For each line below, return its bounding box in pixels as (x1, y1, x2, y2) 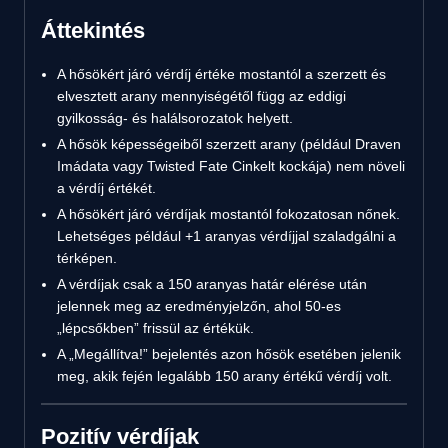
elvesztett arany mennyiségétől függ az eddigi (57, 87, 346, 104)
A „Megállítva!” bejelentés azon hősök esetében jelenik (57, 345, 401, 362)
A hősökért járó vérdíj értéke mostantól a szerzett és (57, 65, 386, 82)
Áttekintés (41, 17, 145, 43)
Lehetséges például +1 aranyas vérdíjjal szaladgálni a (57, 227, 396, 244)
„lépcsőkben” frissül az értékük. (57, 319, 254, 336)
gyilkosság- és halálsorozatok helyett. (57, 109, 293, 126)
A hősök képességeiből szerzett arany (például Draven (57, 135, 401, 152)
